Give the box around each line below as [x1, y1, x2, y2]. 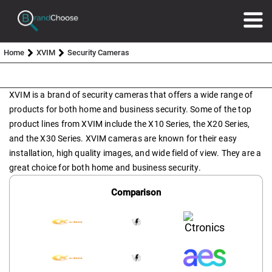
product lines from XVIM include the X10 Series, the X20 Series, [9, 118, 250, 129]
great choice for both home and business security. [9, 162, 201, 172]
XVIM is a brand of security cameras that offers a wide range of [9, 89, 253, 100]
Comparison [111, 186, 161, 198]
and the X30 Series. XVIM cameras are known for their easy [9, 133, 237, 143]
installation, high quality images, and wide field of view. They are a [9, 148, 262, 158]
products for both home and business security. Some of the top [9, 104, 251, 114]
